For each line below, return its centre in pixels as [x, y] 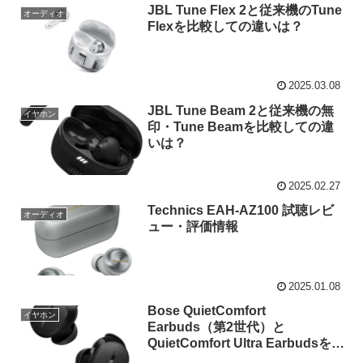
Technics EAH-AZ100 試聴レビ [241, 211]
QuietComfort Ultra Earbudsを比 [246, 344]
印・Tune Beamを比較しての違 [241, 126]
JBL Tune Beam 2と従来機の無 [241, 110]
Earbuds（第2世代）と [217, 327]
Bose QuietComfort [207, 311]
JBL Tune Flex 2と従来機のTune [245, 11]
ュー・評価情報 [193, 227]
